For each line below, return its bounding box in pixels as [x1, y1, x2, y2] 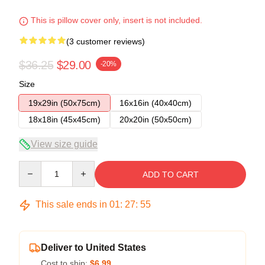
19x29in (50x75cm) [28, 98, 101, 108]
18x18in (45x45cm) [28, 115, 101, 125]
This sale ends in [33, 199, 109, 210]
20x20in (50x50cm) [119, 115, 192, 125]
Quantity [18, 161, 50, 172]
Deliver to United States [41, 243, 146, 253]
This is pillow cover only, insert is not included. [28, 15, 202, 25]
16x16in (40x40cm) [119, 98, 192, 108]
